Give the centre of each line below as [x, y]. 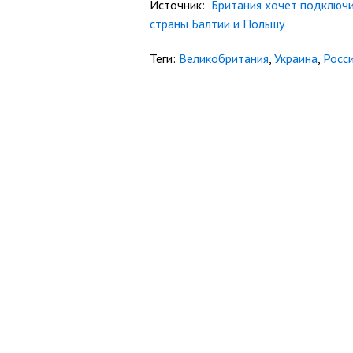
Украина [296, 58]
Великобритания [224, 58]
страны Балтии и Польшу [217, 24]
